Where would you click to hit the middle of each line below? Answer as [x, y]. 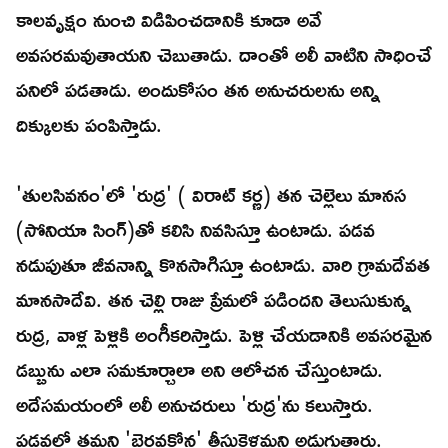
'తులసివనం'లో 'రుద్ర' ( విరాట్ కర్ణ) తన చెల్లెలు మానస [211, 194]
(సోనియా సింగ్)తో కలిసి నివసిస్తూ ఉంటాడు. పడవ [195, 229]
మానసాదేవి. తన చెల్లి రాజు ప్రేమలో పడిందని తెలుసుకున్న [213, 299]
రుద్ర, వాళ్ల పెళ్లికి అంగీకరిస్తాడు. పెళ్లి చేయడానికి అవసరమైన [224, 334]
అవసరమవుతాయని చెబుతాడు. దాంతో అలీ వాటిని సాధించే [224, 54]
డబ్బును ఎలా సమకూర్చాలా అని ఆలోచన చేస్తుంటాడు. [199, 369]
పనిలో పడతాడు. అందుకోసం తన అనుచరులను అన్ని [198, 89]
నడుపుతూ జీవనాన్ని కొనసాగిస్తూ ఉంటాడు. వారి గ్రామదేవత [223, 264]
